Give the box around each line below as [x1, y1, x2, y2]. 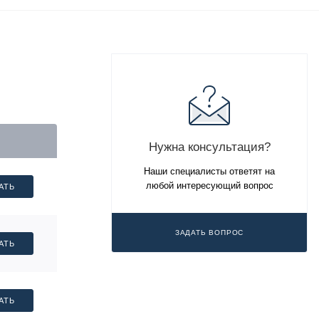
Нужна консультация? [148, 140, 271, 154]
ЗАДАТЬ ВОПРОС [174, 229, 244, 236]
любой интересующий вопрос [145, 180, 273, 191]
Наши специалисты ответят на [144, 166, 275, 177]
